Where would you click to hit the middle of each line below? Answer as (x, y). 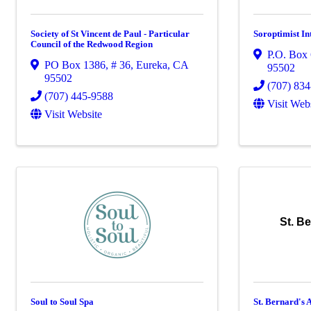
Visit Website (73, 114)
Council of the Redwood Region (92, 44)
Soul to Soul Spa (62, 301)
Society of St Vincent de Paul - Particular (110, 33)
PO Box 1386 (75, 65)
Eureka (152, 65)
